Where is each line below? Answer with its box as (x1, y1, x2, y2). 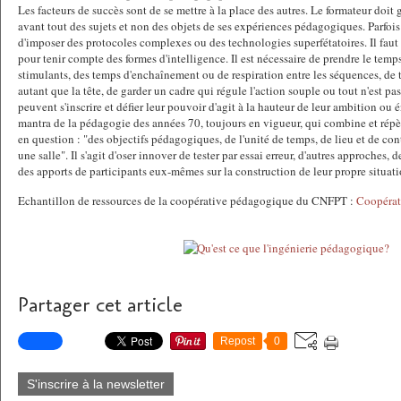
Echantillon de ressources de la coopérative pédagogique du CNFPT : (18, 192, 356, 209)
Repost (220, 335, 255, 347)
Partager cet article (18, 292, 183, 319)
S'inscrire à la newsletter (27, 377, 165, 391)
